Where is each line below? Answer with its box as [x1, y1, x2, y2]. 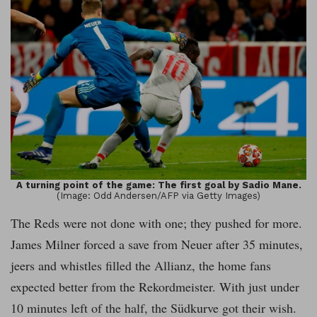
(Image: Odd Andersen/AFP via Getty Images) [57, 190, 260, 201]
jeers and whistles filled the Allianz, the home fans [11, 256, 271, 274]
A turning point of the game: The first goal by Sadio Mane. [16, 179, 301, 190]
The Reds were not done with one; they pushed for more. [11, 214, 302, 231]
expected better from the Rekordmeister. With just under [11, 277, 299, 295]
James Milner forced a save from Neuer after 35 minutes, [11, 235, 303, 253]
